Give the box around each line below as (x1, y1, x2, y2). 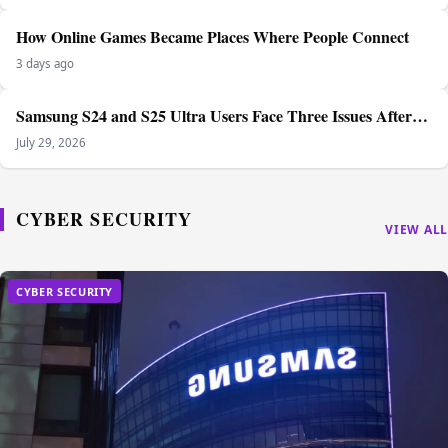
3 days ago (16, 56, 74, 72)
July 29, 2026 (16, 135, 86, 151)
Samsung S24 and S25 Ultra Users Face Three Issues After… (16, 104, 428, 128)
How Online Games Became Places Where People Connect (16, 25, 409, 49)
